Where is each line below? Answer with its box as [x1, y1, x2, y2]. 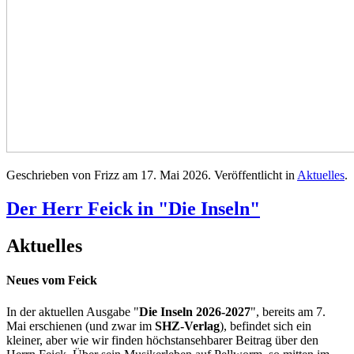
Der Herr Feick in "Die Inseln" [6, 198, 260, 220]
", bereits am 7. [250, 304, 326, 318]
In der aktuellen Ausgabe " [6, 304, 139, 318]
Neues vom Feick [6, 273, 97, 288]
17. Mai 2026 [141, 168, 208, 183]
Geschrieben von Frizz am [6, 168, 141, 183]
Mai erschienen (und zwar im [6, 318, 155, 333]
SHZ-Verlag [155, 318, 220, 333]
